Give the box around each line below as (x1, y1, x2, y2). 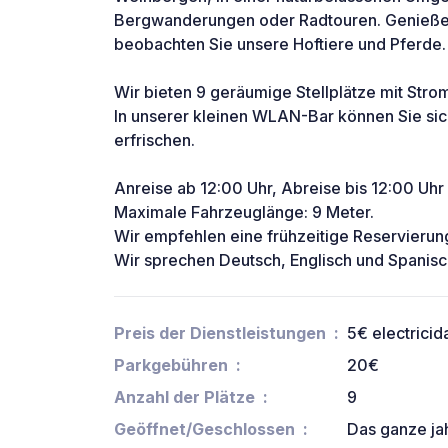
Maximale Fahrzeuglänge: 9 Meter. (114, 202, 374, 223)
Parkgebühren (114, 355, 228, 376)
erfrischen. (114, 130, 195, 151)
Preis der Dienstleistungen (114, 323, 326, 344)
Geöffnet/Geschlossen (114, 419, 295, 440)
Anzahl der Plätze (114, 387, 255, 408)
